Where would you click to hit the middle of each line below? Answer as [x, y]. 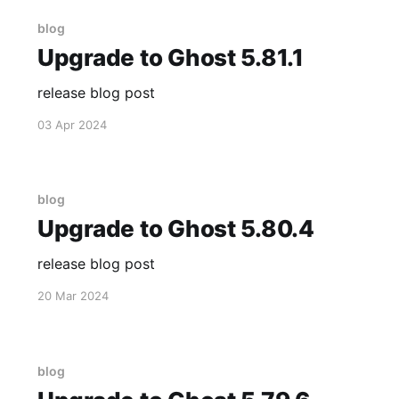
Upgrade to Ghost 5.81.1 [170, 57]
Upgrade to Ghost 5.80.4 [175, 228]
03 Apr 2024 [72, 124]
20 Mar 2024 [73, 296]
